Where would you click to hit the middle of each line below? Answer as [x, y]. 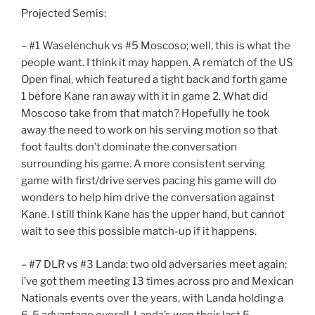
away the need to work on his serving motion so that [149, 130]
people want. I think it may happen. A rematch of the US [157, 63]
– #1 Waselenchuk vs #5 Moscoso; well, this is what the [156, 46]
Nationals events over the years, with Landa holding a [152, 298]
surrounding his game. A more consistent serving [143, 164]
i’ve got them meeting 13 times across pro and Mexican [157, 281]
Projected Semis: [64, 13]
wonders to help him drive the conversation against [148, 198]
